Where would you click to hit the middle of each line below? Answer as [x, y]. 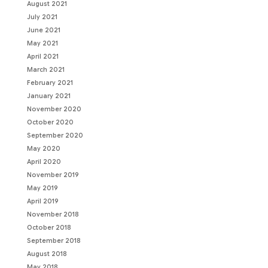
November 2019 [53, 175]
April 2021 [42, 56]
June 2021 [43, 30]
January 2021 [48, 96]
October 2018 [49, 227]
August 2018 [47, 254]
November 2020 [54, 109]
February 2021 [50, 83]
